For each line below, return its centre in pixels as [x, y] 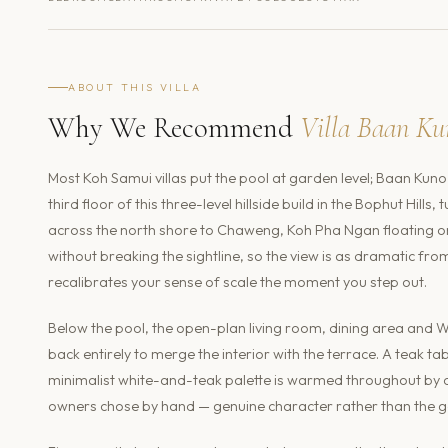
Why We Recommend [174, 127]
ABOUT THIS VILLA [135, 87]
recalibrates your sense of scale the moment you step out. [237, 281]
